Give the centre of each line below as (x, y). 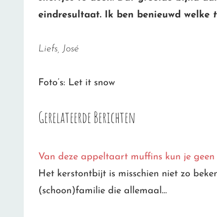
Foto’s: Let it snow (77, 83)
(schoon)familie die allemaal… (103, 191)
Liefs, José (58, 49)
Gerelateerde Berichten (87, 117)
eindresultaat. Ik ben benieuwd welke (126, 15)
